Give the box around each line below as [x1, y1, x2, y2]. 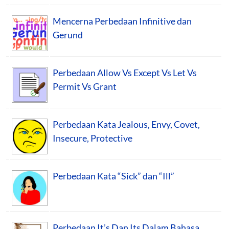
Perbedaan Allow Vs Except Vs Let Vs [53, 66, 197, 78]
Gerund [53, 29, 83, 40]
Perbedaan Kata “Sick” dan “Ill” [53, 170, 174, 181]
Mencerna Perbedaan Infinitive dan [53, 15, 192, 27]
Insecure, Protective [53, 132, 132, 144]
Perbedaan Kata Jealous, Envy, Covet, [53, 118, 200, 130]
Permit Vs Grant [53, 80, 117, 92]
